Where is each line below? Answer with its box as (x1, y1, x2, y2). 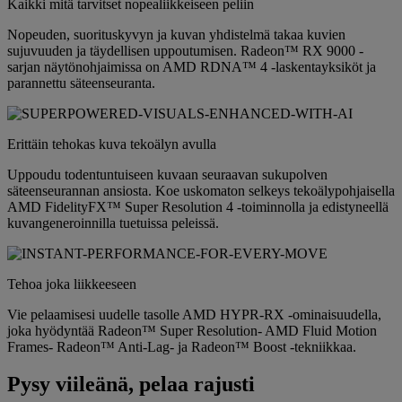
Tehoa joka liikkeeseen (7, 275, 136, 292)
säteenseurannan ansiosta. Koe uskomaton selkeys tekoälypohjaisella (7, 182, 395, 198)
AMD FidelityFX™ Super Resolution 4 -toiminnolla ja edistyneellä (7, 198, 389, 214)
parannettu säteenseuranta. (7, 74, 155, 91)
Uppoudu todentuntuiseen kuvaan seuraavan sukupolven (7, 166, 328, 182)
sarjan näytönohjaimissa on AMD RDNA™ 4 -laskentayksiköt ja (7, 58, 376, 74)
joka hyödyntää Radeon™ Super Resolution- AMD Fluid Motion (7, 322, 377, 338)
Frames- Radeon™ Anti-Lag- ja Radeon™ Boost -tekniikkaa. (7, 338, 356, 354)
